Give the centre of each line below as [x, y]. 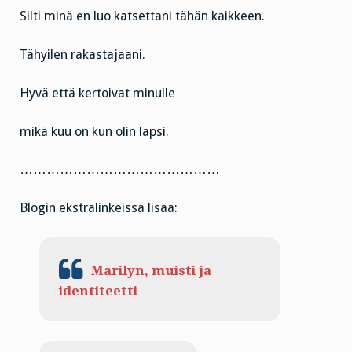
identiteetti [98, 291]
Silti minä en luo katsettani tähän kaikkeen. [142, 16]
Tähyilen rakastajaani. [82, 55]
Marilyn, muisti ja [151, 271]
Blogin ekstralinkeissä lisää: [99, 208]
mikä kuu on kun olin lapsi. [94, 131]
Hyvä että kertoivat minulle [97, 93]
